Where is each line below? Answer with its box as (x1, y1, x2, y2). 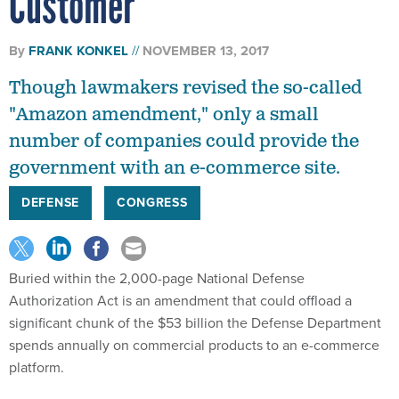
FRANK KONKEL (28, 20, 128, 41)
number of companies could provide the (9, 110, 359, 134)
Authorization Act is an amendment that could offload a (9, 270, 352, 291)
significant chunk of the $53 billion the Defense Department (9, 292, 381, 313)
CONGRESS (116, 174, 188, 193)
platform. (9, 337, 64, 358)
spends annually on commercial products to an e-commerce (9, 314, 379, 336)
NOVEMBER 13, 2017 (142, 20, 269, 41)
